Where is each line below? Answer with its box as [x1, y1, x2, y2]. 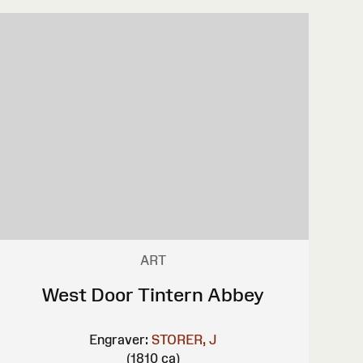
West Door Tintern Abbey [41, 283, 265, 305]
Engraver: [89, 331, 149, 347]
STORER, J [152, 331, 217, 347]
